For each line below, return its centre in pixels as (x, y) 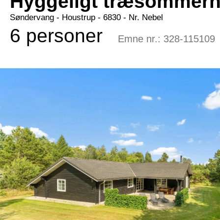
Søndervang (32, 17)
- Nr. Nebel (142, 17)
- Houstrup (75, 17)
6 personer (56, 36)
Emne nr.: (141, 39)
